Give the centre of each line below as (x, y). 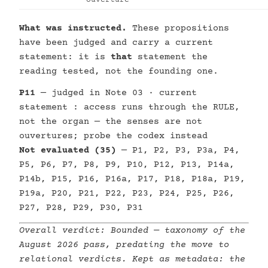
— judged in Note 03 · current (116, 93)
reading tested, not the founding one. (119, 71)
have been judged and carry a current (116, 43)
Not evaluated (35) (68, 150)
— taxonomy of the (197, 231)
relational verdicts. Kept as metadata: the (132, 259)
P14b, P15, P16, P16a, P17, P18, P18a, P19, (132, 179)
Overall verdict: (65, 231)
